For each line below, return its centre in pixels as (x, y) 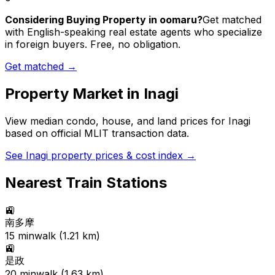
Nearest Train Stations (86, 183)
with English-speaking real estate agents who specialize (134, 32)
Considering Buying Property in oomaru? (104, 20)
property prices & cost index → (122, 156)
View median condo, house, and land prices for (117, 121)
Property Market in (74, 94)
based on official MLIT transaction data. (97, 134)
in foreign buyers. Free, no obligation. (93, 45)
